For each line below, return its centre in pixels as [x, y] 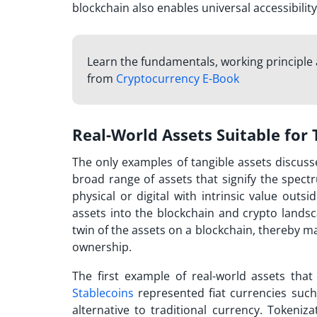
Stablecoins [103, 293]
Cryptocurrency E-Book [177, 79]
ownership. [102, 247]
